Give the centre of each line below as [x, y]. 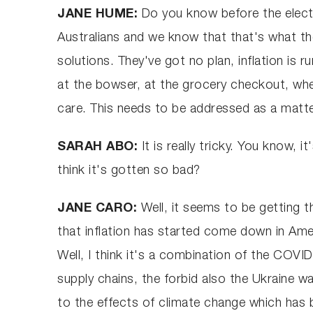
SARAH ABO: [100, 147]
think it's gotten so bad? [129, 171]
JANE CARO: [99, 209]
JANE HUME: [100, 14]
